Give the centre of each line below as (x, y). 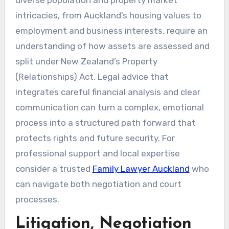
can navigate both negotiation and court (98, 184)
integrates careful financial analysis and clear (108, 92)
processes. (37, 199)
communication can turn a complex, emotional (109, 107)
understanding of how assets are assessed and (112, 46)
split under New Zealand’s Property (86, 61)
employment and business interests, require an (111, 30)
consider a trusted (54, 168)
